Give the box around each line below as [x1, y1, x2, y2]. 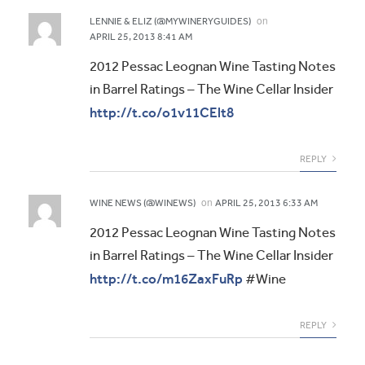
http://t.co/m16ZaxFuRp [90, 270, 243, 287]
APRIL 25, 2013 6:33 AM [215, 196, 318, 209]
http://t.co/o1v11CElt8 [90, 103, 234, 121]
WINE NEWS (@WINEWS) [90, 196, 196, 209]
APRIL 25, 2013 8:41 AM [90, 30, 192, 42]
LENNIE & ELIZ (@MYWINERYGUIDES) [90, 15, 251, 27]
